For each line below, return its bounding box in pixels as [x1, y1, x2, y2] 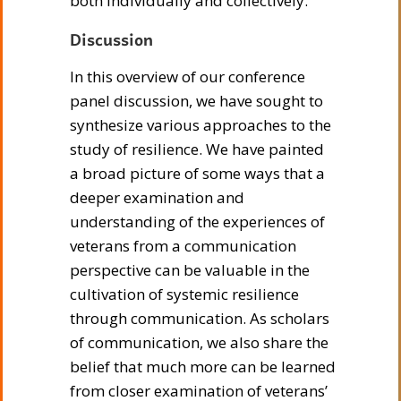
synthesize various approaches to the [70, 114, 331, 135]
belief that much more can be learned [70, 355, 336, 377]
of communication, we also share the [70, 331, 328, 353]
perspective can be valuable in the [70, 259, 310, 280]
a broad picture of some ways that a [70, 162, 325, 183]
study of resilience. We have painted [70, 138, 324, 159]
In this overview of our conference [70, 65, 305, 87]
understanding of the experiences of [70, 210, 325, 232]
